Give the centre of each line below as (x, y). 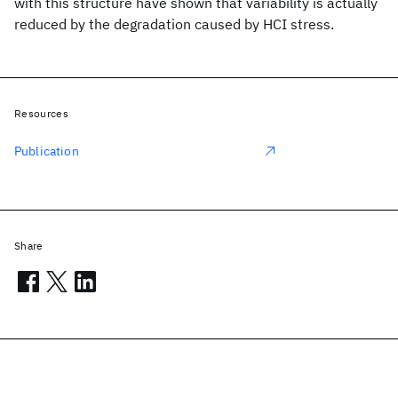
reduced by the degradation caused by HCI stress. (174, 24)
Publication (47, 151)
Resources (41, 113)
